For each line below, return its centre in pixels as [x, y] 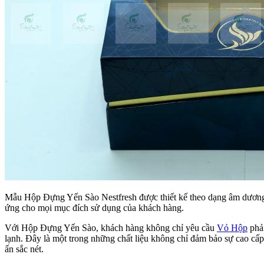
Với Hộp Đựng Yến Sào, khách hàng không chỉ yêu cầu [111, 227]
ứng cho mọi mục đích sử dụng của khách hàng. [94, 207]
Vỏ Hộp [232, 227]
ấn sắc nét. [24, 249]
